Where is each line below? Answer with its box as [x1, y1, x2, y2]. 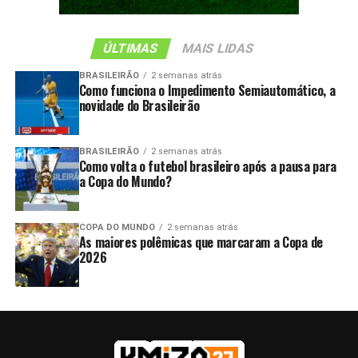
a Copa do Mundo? [78, 172, 172, 192]
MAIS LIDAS [181, 41, 257, 57]
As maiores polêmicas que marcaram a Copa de [78, 233, 323, 253]
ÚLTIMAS [101, 41, 161, 57]
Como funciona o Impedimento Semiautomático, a [78, 81, 336, 101]
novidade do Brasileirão [78, 96, 200, 116]
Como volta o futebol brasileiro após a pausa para [78, 157, 336, 177]
